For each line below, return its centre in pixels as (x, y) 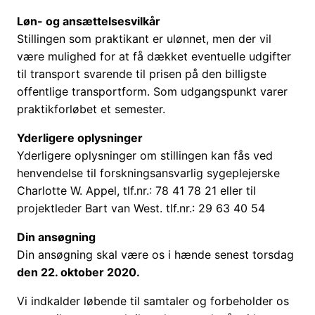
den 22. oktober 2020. (78, 272)
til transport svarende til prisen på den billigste (142, 74)
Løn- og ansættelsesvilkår (89, 21)
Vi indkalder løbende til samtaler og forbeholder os (153, 301)
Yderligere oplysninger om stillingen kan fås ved (145, 156)
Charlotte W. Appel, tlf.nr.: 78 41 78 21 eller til (136, 191)
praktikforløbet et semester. (91, 109)
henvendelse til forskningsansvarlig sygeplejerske (148, 173)
